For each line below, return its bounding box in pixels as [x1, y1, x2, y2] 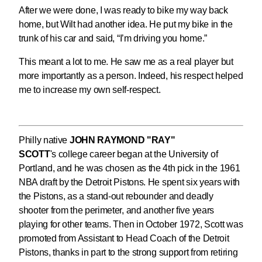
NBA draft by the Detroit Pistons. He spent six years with [19, 177, 240, 188]
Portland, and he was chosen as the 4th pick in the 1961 [19, 163, 240, 174]
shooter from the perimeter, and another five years [19, 205, 215, 216]
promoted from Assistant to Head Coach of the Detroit [19, 233, 229, 244]
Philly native [19, 135, 70, 146]
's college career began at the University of [50, 149, 218, 160]
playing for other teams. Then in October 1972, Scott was [19, 219, 243, 230]
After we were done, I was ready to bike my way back [19, 5, 228, 16]
